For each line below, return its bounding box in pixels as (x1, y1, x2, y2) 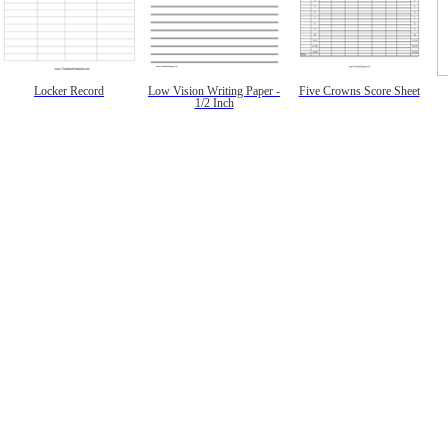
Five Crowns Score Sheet (298, 84, 420, 97)
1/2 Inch (194, 96, 234, 109)
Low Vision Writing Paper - (148, 84, 280, 97)
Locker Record (34, 84, 104, 97)
